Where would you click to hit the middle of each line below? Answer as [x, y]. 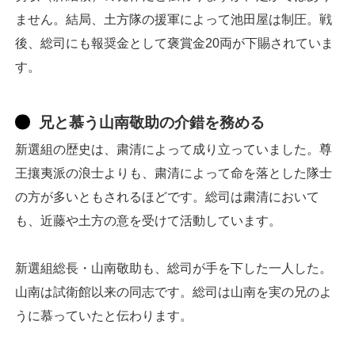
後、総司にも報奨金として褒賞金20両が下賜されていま [174, 44]
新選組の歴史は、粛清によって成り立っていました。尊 [174, 150]
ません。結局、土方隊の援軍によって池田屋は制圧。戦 [174, 20]
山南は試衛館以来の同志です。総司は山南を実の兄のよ [174, 292]
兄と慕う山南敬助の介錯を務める [152, 123]
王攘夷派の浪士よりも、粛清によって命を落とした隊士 [174, 174]
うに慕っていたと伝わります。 [104, 316]
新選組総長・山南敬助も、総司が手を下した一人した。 [174, 269]
